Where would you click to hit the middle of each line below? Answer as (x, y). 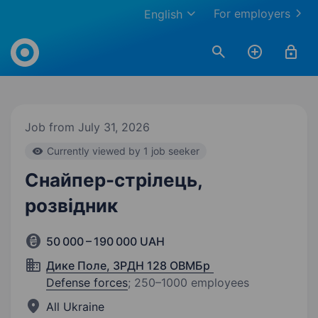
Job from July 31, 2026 (87, 127)
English (163, 14)
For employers (252, 13)
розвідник (71, 205)
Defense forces (87, 283)
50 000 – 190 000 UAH (105, 241)
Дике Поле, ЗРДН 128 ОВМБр (128, 265)
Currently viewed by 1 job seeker (123, 151)
